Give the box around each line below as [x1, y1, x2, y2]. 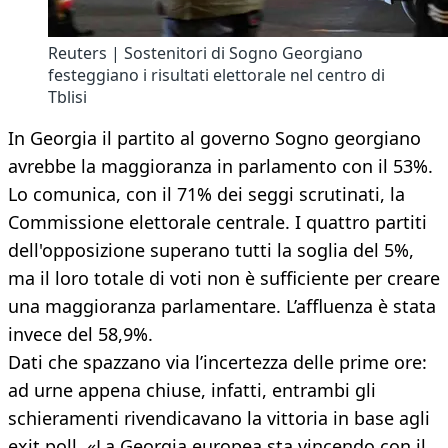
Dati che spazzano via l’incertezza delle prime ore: [8, 350, 427, 375]
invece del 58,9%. [8, 322, 153, 347]
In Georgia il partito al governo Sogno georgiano [8, 126, 421, 151]
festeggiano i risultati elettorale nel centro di [48, 64, 385, 87]
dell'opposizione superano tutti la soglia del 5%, [8, 238, 414, 263]
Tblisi [48, 86, 87, 109]
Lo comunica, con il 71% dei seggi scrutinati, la [8, 182, 405, 207]
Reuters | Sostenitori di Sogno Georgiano [48, 42, 363, 65]
